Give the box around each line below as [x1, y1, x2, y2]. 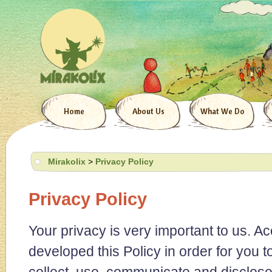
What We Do [200, 106, 245, 116]
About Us [132, 106, 165, 116]
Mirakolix [48, 157, 86, 166]
